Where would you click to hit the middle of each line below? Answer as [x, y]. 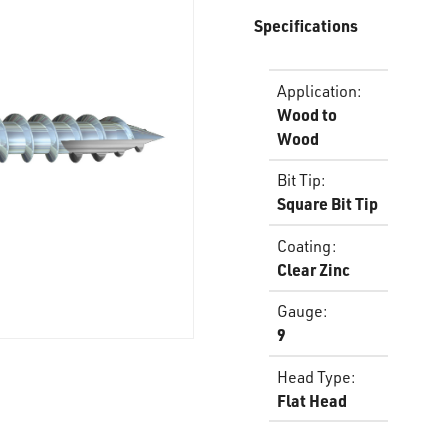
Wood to [307, 114]
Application [317, 90]
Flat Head [312, 400]
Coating [304, 245]
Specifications [306, 25]
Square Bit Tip [327, 203]
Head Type [314, 376]
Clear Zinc [313, 269]
